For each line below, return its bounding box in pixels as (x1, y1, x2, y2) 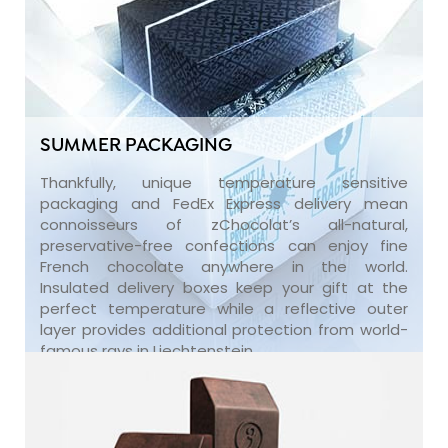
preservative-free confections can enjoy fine (40, 234, 408, 256)
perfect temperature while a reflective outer (40, 297, 408, 319)
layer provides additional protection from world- (40, 318, 408, 340)
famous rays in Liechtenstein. (40, 339, 256, 361)
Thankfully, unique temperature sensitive (40, 171, 408, 193)
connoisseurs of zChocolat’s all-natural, (40, 213, 408, 235)
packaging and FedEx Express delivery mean (40, 192, 408, 214)
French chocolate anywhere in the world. (40, 255, 408, 277)
